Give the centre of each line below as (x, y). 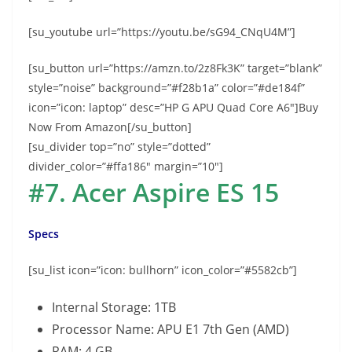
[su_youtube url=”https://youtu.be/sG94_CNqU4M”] (162, 31)
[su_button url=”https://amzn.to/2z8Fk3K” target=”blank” (175, 68)
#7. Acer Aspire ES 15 (154, 192)
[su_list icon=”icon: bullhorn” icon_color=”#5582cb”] (163, 269)
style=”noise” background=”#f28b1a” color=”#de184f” (167, 87)
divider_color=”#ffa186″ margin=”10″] (126, 166)
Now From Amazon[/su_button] (110, 126)
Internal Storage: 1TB (114, 307)
